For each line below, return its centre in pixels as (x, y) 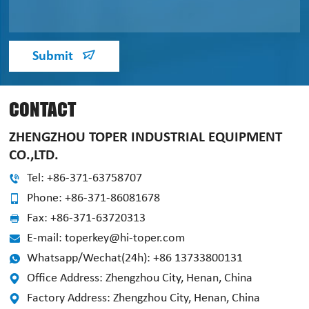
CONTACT (43, 110)
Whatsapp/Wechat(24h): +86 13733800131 (135, 259)
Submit (55, 57)
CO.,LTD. (34, 156)
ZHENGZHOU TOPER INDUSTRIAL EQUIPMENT (146, 138)
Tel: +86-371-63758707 (85, 179)
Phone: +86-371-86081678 (94, 199)
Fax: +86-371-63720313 (87, 219)
